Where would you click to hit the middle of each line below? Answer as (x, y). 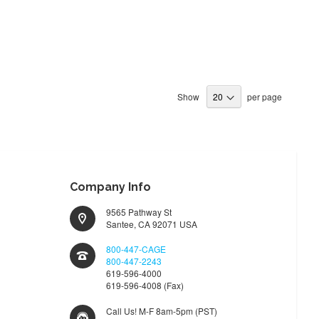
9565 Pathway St (139, 211)
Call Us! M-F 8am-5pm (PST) (162, 310)
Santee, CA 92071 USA (152, 224)
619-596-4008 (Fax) (145, 286)
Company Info (111, 187)
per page (265, 97)
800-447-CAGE (136, 249)
